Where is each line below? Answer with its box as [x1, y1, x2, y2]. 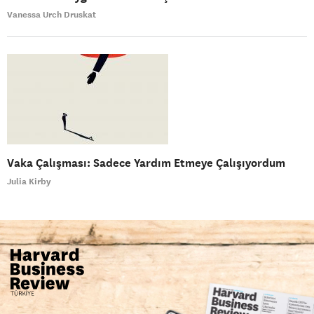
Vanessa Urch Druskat [7, 8, 96, 20]
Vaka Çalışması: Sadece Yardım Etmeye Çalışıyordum [7, 155, 285, 170]
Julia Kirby [7, 175, 51, 187]
